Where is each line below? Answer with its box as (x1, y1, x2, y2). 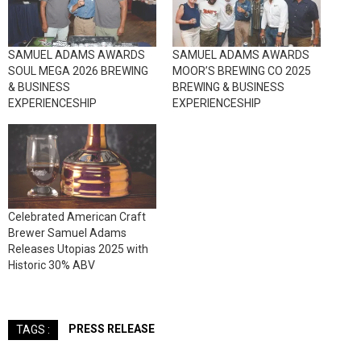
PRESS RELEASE (68, 322, 155, 335)
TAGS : (16, 322, 50, 336)
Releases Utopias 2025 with (8, 243, 148, 256)
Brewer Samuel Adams (8, 226, 127, 240)
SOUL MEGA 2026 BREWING (8, 64, 148, 78)
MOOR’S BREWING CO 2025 (172, 64, 311, 78)
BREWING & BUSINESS (172, 81, 284, 94)
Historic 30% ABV (8, 259, 95, 272)
